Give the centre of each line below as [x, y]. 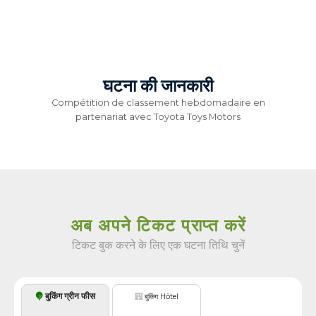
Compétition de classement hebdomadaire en [158, 102]
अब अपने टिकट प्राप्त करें [158, 225]
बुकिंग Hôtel [161, 297]
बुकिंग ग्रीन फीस [70, 296]
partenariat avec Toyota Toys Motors [158, 116]
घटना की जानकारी [158, 86]
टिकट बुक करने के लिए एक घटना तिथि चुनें [158, 245]
